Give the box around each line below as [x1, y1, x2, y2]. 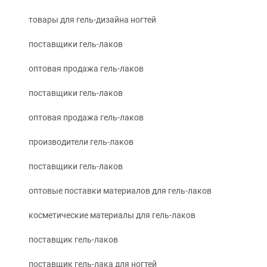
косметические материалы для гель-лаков [29, 210, 195, 221]
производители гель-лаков [29, 137, 133, 147]
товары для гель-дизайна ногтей [29, 15, 156, 25]
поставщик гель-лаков [29, 235, 118, 245]
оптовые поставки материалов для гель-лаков [29, 186, 212, 196]
